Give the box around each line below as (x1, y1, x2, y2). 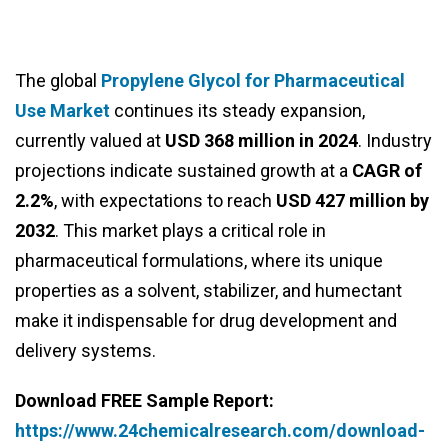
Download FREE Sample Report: (15, 390, 274, 412)
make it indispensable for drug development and (15, 310, 397, 332)
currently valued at (15, 130, 165, 152)
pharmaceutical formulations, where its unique (15, 250, 383, 272)
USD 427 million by (276, 190, 429, 212)
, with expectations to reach (54, 190, 276, 212)
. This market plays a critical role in (55, 220, 326, 242)
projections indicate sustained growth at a (15, 160, 352, 182)
